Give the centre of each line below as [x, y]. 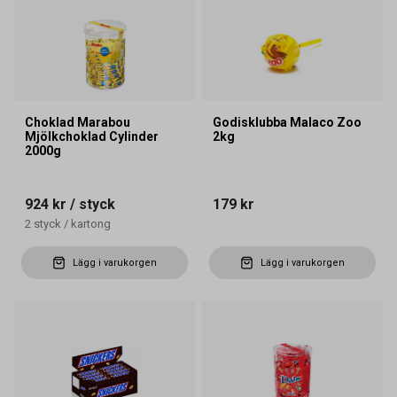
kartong [91, 224]
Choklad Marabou [78, 123]
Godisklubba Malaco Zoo [287, 123]
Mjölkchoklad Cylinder [92, 137]
